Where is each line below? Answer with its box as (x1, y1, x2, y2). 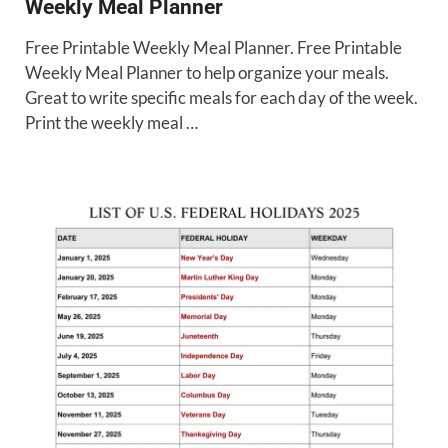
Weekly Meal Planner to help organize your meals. (25, 61, 389, 83)
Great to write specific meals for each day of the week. (25, 86, 418, 108)
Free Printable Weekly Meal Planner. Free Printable (25, 36, 402, 58)
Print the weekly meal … (25, 111, 198, 133)
